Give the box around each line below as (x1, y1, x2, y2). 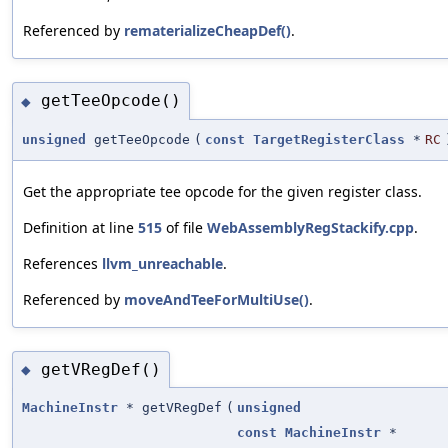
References (23, 253, 102, 273)
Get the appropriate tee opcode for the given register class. (23, 181, 422, 201)
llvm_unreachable (102, 253, 223, 273)
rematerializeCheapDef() (124, 20, 291, 40)
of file (162, 217, 207, 237)
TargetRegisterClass (253, 131, 405, 147)
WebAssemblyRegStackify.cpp (207, 217, 414, 237)
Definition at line (23, 217, 138, 237)
